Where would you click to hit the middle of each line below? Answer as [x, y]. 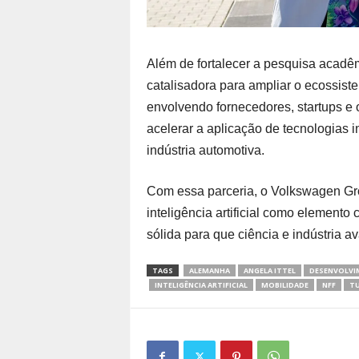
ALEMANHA [209, 270]
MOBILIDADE [284, 284]
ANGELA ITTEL [269, 270]
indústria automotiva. [205, 150]
